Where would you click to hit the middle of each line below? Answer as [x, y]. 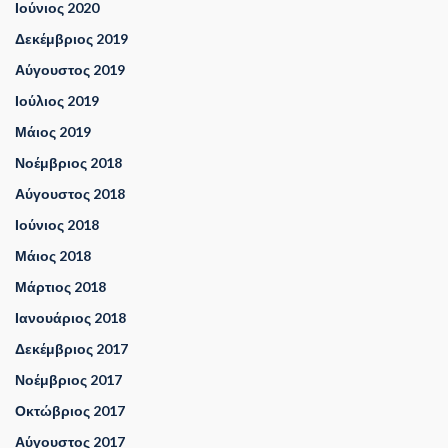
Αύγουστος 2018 [70, 194]
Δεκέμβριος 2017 [71, 349]
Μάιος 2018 [53, 256]
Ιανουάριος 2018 [70, 318]
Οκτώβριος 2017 [70, 411]
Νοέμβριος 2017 [68, 380]
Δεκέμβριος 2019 [71, 39]
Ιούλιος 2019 [57, 101]
